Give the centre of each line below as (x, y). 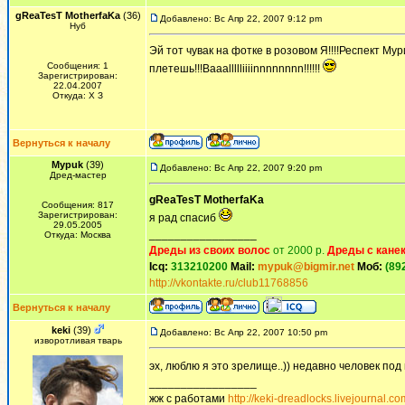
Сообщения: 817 (78, 205)
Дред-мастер (78, 175)
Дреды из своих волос (210, 250)
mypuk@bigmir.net (306, 267)
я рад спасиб (184, 218)
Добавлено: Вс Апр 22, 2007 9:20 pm (241, 168)
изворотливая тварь (78, 340)
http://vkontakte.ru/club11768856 (229, 283)
